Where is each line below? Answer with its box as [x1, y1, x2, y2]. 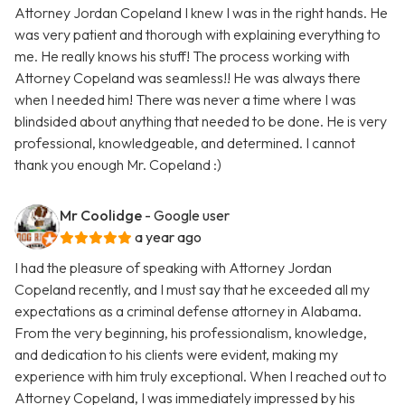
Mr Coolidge [60, 206, 142, 225]
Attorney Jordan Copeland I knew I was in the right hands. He [14, 4, 388, 23]
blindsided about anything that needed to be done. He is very [14, 112, 387, 131]
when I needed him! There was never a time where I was [14, 90, 356, 109]
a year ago [135, 228, 202, 247]
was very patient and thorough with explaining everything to [14, 25, 381, 44]
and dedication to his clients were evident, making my [14, 345, 338, 364]
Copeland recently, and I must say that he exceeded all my [14, 280, 370, 299]
